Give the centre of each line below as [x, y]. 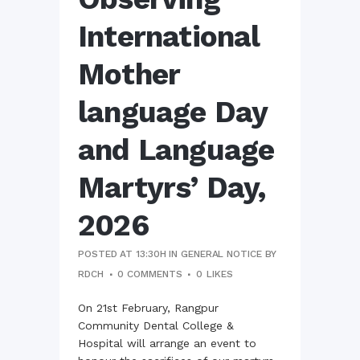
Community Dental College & [156, 325]
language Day [173, 112]
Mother [129, 74]
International [169, 36]
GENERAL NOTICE [221, 254]
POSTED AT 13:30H [122, 254]
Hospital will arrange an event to [167, 343]
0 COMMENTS [150, 274]
